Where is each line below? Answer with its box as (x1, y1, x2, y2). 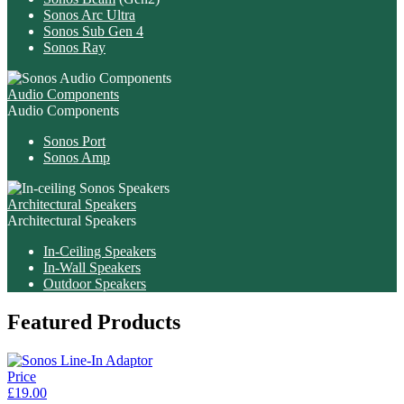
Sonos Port (43, 133, 106, 150)
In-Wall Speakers (43, 260, 141, 276)
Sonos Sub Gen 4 (43, 23, 143, 40)
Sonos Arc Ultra (43, 7, 135, 23)
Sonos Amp (43, 150, 110, 166)
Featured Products (7, 310, 180, 335)
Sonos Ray (43, 40, 106, 56)
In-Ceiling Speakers (43, 243, 156, 260)
